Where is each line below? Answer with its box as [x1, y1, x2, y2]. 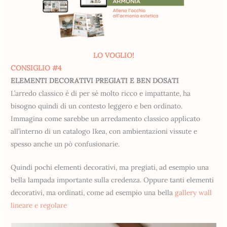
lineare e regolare [11, 201, 69, 210]
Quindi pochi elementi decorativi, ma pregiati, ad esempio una [11, 163, 209, 172]
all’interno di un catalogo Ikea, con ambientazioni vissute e [11, 126, 198, 136]
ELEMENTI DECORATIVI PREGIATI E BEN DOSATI [11, 75, 179, 85]
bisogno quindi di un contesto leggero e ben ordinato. [11, 101, 183, 110]
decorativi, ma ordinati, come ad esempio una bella [11, 188, 175, 198]
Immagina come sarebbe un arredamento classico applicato [11, 113, 201, 123]
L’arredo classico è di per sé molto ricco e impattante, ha [11, 88, 191, 98]
